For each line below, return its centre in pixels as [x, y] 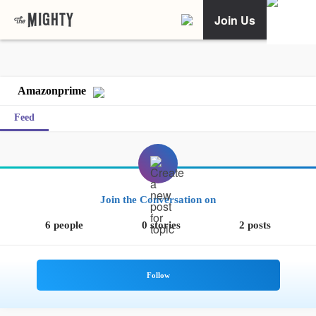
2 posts [255, 225]
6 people [64, 225]
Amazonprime [52, 91]
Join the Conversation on [158, 200]
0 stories [161, 225]
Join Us [235, 20]
